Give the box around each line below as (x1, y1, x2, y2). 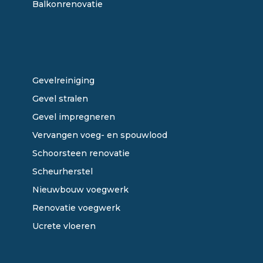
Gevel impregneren (32, 112, 115, 123)
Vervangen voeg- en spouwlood (32, 130, 167, 141)
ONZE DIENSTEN (12, 46, 89, 57)
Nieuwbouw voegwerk (32, 184, 129, 195)
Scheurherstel (32, 166, 93, 177)
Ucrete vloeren (32, 221, 96, 232)
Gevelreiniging (32, 75, 95, 86)
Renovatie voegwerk (32, 203, 120, 214)
